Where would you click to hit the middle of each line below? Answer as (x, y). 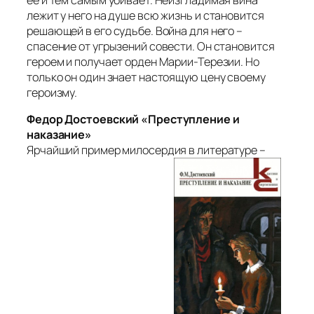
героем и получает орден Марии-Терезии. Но (143, 61)
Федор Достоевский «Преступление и (133, 120)
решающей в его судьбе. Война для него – (135, 30)
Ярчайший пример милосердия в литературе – (146, 150)
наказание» (60, 135)
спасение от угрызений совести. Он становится (151, 46)
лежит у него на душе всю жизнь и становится (145, 15)
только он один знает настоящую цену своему (146, 77)
